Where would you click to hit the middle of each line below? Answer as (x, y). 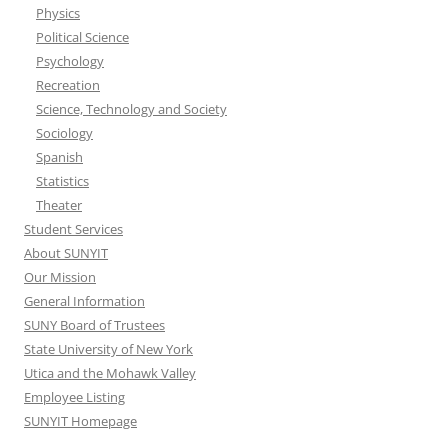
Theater (59, 205)
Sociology (64, 133)
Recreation (68, 85)
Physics (58, 13)
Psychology (70, 61)
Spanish (59, 157)
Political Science (82, 37)
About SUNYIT (66, 253)
